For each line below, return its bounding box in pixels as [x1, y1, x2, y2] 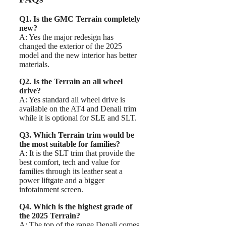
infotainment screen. [19, 185, 83, 194]
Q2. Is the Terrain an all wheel [19, 77, 123, 86]
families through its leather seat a [19, 166, 123, 176]
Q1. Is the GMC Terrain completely [19, 14, 140, 23]
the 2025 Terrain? [19, 211, 80, 220]
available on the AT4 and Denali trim [19, 104, 136, 113]
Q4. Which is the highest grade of [19, 202, 132, 211]
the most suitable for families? [19, 139, 120, 148]
